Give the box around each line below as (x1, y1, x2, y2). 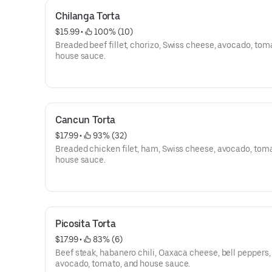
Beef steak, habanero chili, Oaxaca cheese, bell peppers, (55, 248, 271, 257)
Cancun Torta (55, 114, 116, 126)
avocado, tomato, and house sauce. (55, 259, 191, 268)
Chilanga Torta (55, 10, 120, 22)
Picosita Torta (55, 218, 116, 229)
